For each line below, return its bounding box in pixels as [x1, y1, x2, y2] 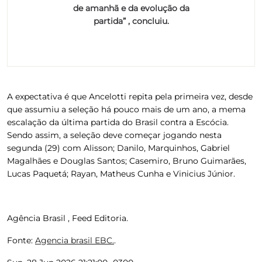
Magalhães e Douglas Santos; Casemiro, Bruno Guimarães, [7, 155, 246, 166]
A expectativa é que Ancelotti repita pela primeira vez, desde [7, 91, 253, 102]
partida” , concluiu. [93, 15, 169, 26]
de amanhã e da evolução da [73, 2, 189, 13]
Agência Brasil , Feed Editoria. [7, 212, 128, 223]
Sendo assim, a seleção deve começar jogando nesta [7, 129, 222, 140]
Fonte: [7, 235, 35, 246]
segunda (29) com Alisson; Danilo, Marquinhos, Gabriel [7, 142, 230, 153]
